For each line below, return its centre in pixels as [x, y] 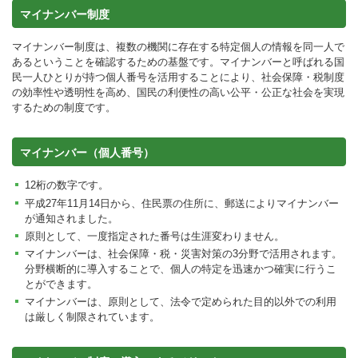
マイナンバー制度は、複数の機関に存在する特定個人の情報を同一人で [178, 47]
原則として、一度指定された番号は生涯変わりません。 [155, 236]
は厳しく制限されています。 [92, 317]
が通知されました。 [72, 218]
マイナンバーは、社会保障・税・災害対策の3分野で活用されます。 [183, 254]
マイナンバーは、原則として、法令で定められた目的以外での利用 [181, 302]
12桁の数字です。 [67, 185]
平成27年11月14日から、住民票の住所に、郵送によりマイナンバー [182, 203]
